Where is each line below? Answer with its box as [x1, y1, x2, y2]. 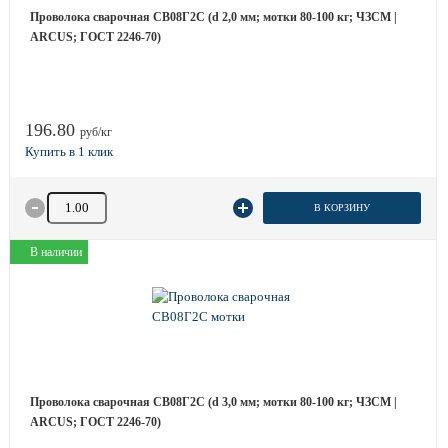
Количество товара [44, 193, 151, 208]
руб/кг [80, 125, 112, 139]
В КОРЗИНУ [313, 202, 370, 213]
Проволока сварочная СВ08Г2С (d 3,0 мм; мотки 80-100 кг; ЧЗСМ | [30, 395, 397, 409]
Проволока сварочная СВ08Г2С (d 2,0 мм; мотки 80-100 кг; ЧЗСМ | [30, 10, 397, 24]
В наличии [30, 245, 82, 259]
